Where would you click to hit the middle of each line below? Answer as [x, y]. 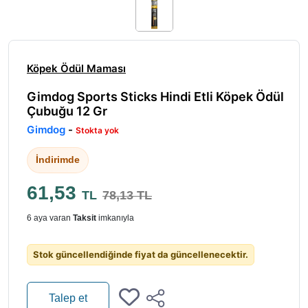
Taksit [85, 218]
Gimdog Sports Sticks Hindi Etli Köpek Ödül [155, 96]
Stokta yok [97, 130]
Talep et [68, 298]
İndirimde [58, 159]
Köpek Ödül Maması [76, 68]
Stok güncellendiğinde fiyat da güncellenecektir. [141, 254]
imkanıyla [115, 218]
